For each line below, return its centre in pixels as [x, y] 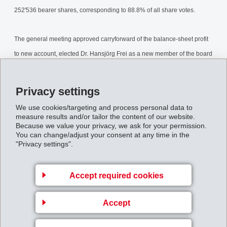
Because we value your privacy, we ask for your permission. [111, 125]
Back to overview [117, 140]
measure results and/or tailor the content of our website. [105, 116]
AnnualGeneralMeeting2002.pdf [91, 106]
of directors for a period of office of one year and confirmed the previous [112, 68]
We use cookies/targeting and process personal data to [104, 107]
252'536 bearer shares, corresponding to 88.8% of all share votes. [105, 10]
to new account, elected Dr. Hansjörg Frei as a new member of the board [113, 54]
